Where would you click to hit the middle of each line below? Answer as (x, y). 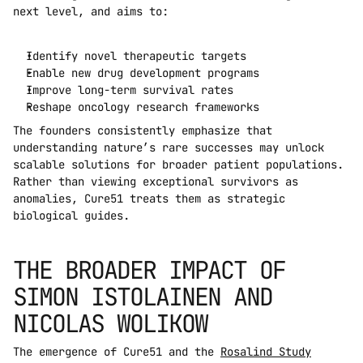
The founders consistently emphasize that (143, 131)
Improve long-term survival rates (130, 90)
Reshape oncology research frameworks (143, 107)
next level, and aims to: (91, 12)
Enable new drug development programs (143, 73)
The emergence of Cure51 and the (117, 352)
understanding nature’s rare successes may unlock (169, 148)
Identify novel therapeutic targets (136, 56)
